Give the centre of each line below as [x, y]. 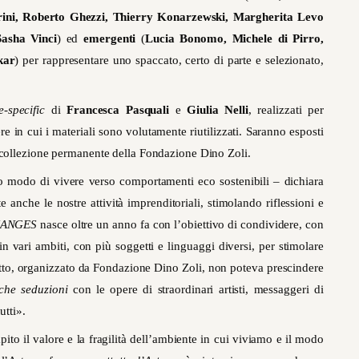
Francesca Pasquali [118, 110]
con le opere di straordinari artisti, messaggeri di [196, 290]
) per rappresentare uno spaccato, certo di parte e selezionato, [169, 61]
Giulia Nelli [218, 110]
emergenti [110, 39]
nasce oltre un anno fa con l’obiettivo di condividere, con [180, 225]
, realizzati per [286, 110]
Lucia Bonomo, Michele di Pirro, [234, 39]
